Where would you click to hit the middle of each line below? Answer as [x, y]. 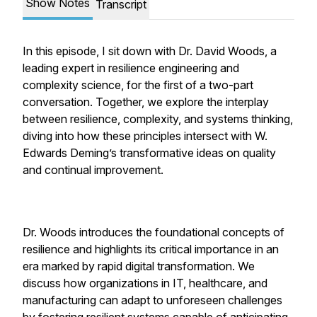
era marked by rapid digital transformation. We [139, 266]
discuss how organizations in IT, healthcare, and [145, 283]
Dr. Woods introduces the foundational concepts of [154, 232]
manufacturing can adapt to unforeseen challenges [152, 300]
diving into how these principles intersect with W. [145, 136]
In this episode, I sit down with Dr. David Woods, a [150, 51]
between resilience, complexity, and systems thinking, [158, 119]
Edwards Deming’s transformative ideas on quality [149, 153]
